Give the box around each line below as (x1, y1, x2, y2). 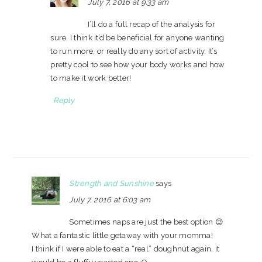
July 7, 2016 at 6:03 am (69, 195, 151, 204)
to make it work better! (50, 74, 132, 82)
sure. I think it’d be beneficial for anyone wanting (50, 33, 225, 42)
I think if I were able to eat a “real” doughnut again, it (32, 244, 220, 253)
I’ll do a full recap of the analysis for (88, 20, 215, 29)
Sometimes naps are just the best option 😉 (69, 218, 224, 226)
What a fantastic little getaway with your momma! (32, 231, 213, 240)
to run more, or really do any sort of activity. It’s (50, 47, 217, 56)
